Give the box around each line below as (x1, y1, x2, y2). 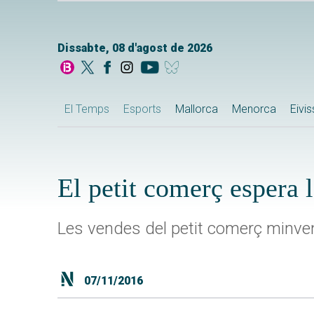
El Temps (64, 102, 109, 116)
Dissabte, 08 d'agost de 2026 (57, 41, 212, 55)
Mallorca (175, 102, 218, 116)
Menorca (232, 102, 276, 116)
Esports (123, 102, 161, 116)
